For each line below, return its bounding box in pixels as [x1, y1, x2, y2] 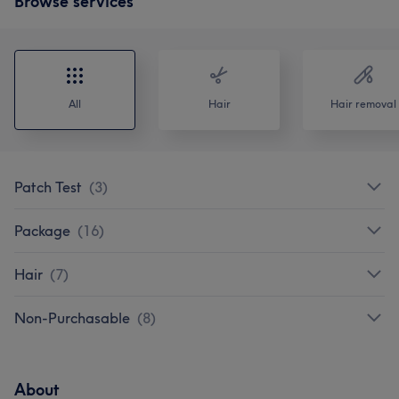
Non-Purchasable [14, 308, 130, 327]
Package [14, 221, 70, 240]
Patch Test [14, 177, 82, 196]
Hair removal [330, 96, 396, 110]
